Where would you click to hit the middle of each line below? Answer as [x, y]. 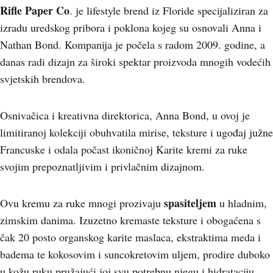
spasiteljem [190, 203]
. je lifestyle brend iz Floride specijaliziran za [169, 10]
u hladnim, [243, 203]
